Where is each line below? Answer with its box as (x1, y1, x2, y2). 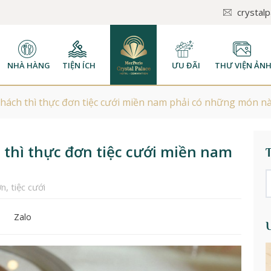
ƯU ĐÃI (171, 59, 200, 71)
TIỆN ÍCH (62, 59, 96, 71)
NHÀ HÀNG (7, 59, 50, 71)
